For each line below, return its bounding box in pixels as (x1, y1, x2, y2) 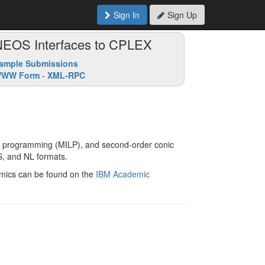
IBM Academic (96, 167, 150, 180)
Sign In (114, 9, 140, 21)
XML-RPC (47, 69, 85, 81)
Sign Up (167, 9, 197, 21)
